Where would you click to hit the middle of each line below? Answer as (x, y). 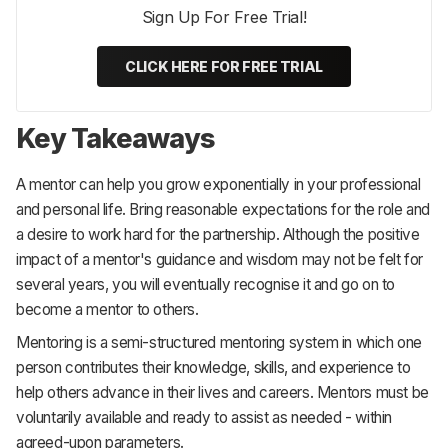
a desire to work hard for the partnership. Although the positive (218, 235)
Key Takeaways (116, 138)
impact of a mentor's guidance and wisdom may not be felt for (220, 260)
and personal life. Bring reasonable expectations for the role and (223, 210)
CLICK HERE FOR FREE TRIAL (224, 67)
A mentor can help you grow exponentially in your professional (218, 185)
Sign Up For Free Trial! (224, 17)
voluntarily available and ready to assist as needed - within (204, 417)
